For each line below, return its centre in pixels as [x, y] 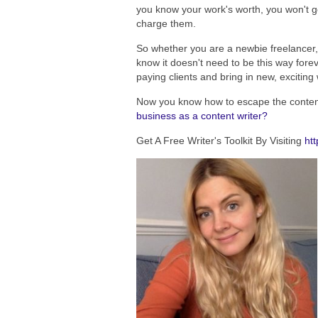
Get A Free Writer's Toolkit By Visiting [219, 141]
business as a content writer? [202, 116]
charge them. [168, 24]
